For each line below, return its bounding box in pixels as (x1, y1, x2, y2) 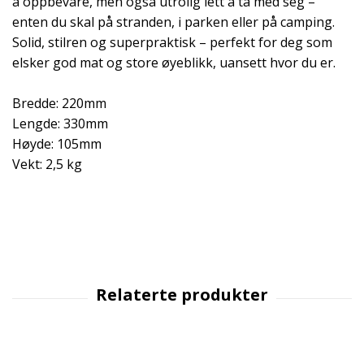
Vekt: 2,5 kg (12, 154, 82, 173)
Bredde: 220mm (12, 93, 106, 112)
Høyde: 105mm (12, 134, 102, 153)
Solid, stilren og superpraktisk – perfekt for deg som (12, 32, 332, 51)
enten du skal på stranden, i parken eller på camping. (12, 12, 335, 31)
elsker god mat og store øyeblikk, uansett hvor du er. (12, 53, 336, 71)
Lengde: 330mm (12, 114, 108, 132)
